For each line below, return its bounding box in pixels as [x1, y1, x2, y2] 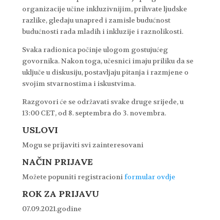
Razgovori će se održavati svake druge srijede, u [22, 97, 184, 106]
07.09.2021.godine [22, 204, 82, 213]
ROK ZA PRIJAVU [22, 188, 99, 199]
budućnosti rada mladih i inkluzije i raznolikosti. [22, 27, 183, 36]
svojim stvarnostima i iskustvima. [22, 79, 136, 88]
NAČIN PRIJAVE [22, 156, 93, 167]
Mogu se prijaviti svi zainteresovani [22, 140, 143, 149]
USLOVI [22, 124, 58, 136]
